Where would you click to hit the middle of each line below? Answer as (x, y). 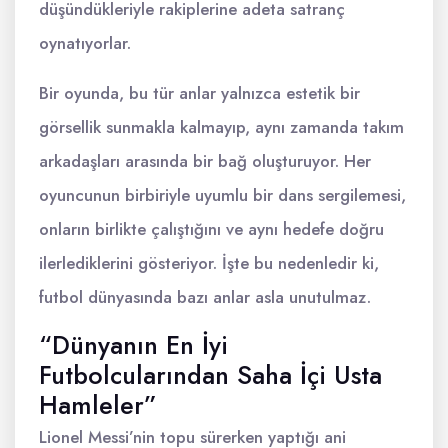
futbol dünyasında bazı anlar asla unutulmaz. (205, 297)
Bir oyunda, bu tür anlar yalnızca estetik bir (199, 93)
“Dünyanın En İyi (133, 345)
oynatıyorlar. (85, 43)
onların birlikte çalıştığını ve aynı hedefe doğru (211, 229)
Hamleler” (98, 405)
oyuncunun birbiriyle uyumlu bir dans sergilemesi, (222, 195)
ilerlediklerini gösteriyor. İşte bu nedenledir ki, (209, 263)
